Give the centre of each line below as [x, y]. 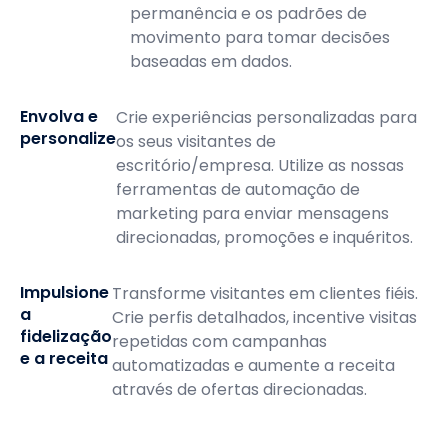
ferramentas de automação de [238, 189]
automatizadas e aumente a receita [253, 365]
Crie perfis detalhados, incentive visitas [264, 317]
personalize [68, 138]
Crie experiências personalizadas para [266, 117]
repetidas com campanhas [219, 341]
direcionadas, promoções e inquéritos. [264, 237]
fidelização [66, 336]
